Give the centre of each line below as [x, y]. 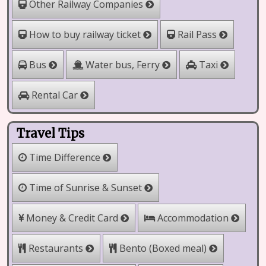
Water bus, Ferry [123, 65]
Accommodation [193, 218]
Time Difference [65, 157]
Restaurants [56, 248]
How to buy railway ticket [85, 34]
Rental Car [55, 95]
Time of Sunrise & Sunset [85, 188]
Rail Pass [197, 34]
